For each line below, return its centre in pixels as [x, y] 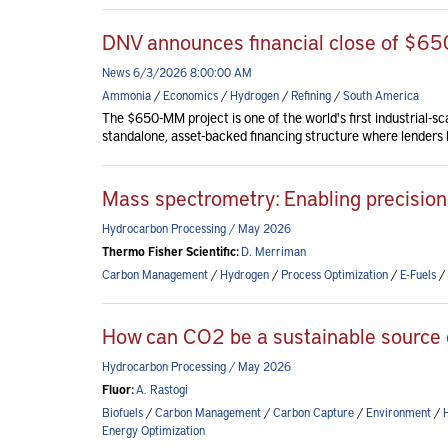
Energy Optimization [153, 430]
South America [381, 95]
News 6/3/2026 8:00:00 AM [177, 72]
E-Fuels [418, 274]
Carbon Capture [313, 412]
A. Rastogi [162, 389]
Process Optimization [334, 274]
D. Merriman [273, 251]
